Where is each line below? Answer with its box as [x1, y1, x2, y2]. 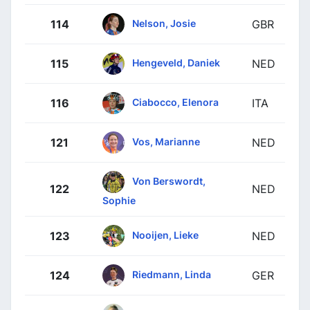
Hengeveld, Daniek [132, 56, 220, 69]
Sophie [102, 194, 136, 206]
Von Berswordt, [132, 174, 206, 187]
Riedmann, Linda [132, 268, 211, 280]
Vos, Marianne [132, 135, 200, 147]
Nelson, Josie [132, 17, 196, 29]
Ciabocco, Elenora [132, 95, 219, 108]
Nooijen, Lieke [132, 228, 199, 241]
